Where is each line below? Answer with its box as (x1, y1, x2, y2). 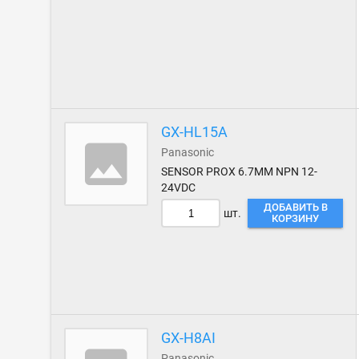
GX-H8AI (161, 329, 216, 346)
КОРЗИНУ (272, 212, 320, 224)
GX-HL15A (161, 123, 228, 140)
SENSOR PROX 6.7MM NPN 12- (161, 165, 318, 178)
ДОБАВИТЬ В (263, 201, 328, 213)
